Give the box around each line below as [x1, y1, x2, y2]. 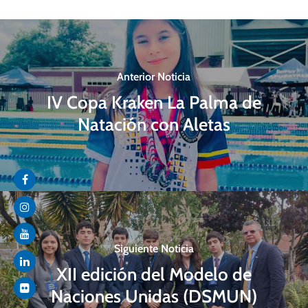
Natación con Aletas [77, 113, 230, 135]
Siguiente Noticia [113, 242, 194, 256]
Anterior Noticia [117, 70, 191, 84]
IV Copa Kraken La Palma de [46, 91, 261, 113]
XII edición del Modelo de [56, 263, 252, 285]
